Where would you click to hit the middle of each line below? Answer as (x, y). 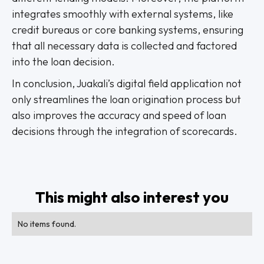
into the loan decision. (63, 62)
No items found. (47, 224)
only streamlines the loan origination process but (126, 99)
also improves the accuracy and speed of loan (119, 115)
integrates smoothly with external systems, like (123, 14)
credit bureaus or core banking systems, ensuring (128, 30)
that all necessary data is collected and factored (124, 46)
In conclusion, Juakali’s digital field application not (127, 83)
